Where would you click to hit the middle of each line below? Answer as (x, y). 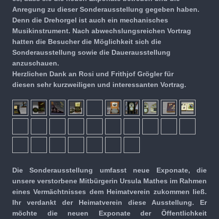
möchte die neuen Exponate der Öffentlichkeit (109, 213)
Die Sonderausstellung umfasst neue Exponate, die (109, 170)
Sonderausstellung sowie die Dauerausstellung (91, 52)
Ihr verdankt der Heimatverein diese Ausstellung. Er (109, 203)
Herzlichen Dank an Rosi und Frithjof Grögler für (93, 74)
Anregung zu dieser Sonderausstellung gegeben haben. (106, 9)
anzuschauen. (37, 63)
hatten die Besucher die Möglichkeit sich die (87, 41)
